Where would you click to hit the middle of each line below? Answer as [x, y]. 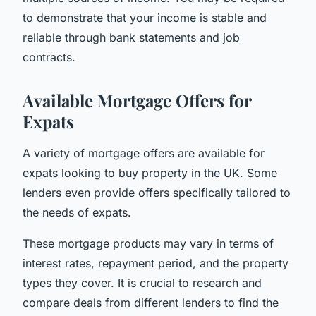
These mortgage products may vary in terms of [148, 243]
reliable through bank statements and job [131, 37]
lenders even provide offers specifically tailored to [157, 192]
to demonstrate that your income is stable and [145, 17]
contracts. [49, 57]
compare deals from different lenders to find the [151, 302]
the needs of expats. [77, 212]
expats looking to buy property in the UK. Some [150, 172]
